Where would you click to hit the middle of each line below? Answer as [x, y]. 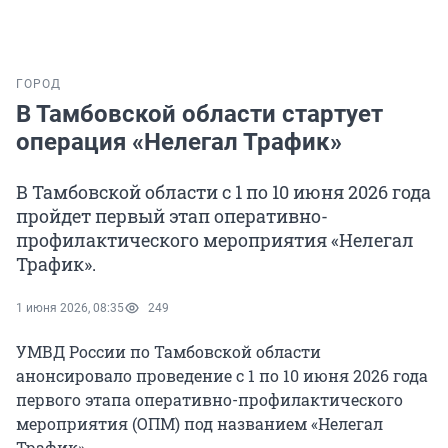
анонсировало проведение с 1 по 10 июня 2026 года [222, 376]
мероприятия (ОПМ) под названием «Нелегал [199, 424]
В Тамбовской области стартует [199, 114]
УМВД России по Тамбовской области [168, 352]
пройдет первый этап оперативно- [172, 216]
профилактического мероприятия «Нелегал [215, 240]
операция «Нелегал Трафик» [179, 142]
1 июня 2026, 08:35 [70, 308]
